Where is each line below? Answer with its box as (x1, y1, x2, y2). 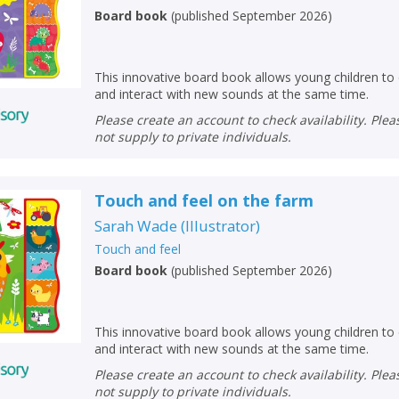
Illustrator (185, 216, 256, 237)
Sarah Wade (94, 216, 178, 237)
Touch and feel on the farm (94, 190, 314, 212)
